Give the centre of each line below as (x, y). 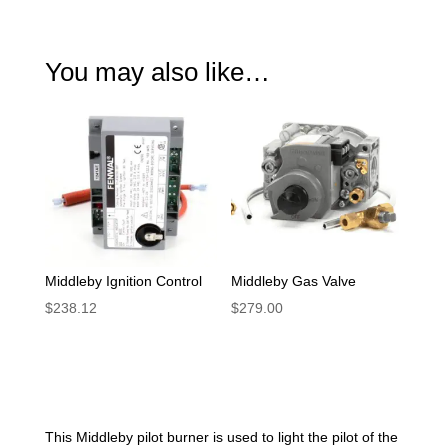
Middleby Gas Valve (294, 280)
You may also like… (157, 71)
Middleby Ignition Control (123, 280)
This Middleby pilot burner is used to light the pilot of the (221, 437)
